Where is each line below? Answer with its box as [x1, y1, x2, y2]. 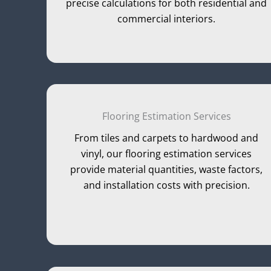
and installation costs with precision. [83, 178, 250, 192]
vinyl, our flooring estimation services [81, 147, 252, 161]
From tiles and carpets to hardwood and [74, 131, 259, 145]
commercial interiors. [117, 11, 216, 25]
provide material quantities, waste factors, [70, 163, 263, 177]
